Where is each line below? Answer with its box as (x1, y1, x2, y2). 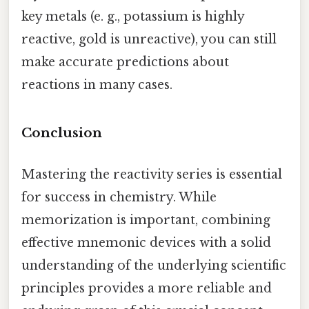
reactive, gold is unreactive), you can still (21, 31, 277, 47)
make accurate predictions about (21, 54, 229, 70)
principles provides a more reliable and (21, 280, 272, 296)
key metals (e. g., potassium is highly (21, 8, 244, 24)
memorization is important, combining (21, 212, 270, 228)
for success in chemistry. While (21, 189, 217, 205)
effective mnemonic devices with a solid (21, 235, 271, 250)
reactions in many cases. (21, 77, 172, 92)
